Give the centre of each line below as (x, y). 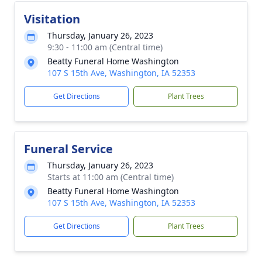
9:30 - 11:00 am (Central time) (105, 47)
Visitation (52, 19)
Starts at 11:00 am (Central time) (111, 177)
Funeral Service (68, 149)
